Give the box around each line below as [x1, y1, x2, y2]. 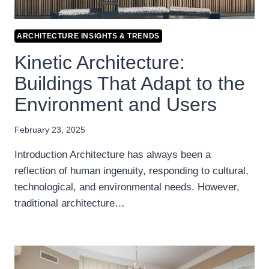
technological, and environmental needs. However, [14, 181, 240, 193]
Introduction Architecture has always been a [14, 148, 211, 160]
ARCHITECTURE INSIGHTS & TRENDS [17, 32, 160, 41]
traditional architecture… [14, 197, 125, 209]
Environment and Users [14, 94, 217, 116]
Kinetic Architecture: [14, 52, 185, 74]
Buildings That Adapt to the [14, 73, 245, 95]
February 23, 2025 [14, 125, 85, 134]
